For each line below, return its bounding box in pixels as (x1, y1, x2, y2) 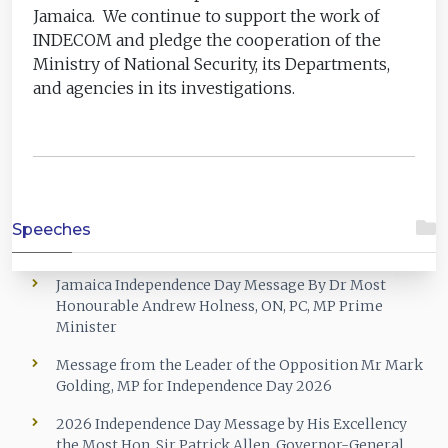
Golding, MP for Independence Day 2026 (56, 377, 332, 396)
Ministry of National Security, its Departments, (33, 53, 391, 74)
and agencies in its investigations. (33, 77, 296, 98)
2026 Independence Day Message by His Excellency (56, 415, 407, 434)
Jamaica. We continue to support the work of (33, 5, 381, 26)
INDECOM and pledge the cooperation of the (33, 29, 382, 50)
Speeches (12, 220, 91, 240)
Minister (56, 318, 117, 337)
